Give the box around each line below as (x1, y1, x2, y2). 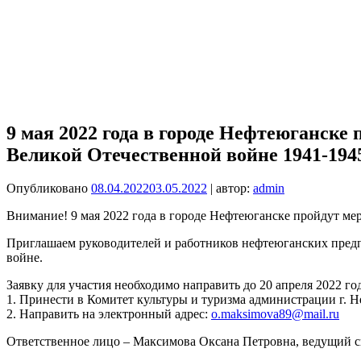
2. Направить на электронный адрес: (6, 307, 211, 322)
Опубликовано (6, 181, 91, 196)
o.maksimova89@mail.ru (211, 307, 339, 322)
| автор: (207, 181, 253, 196)
